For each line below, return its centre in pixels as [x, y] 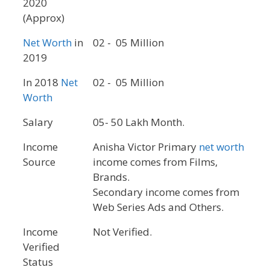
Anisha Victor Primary [146, 147]
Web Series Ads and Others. [158, 207]
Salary [38, 122]
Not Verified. [122, 232]
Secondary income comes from [166, 192]
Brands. [111, 177]
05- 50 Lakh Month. [139, 122]
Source [39, 162]
